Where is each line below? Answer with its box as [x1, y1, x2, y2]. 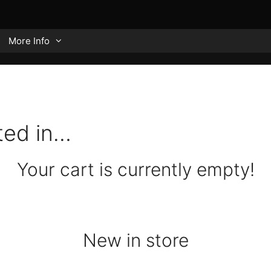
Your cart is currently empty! [16, 158, 255, 180]
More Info [8, 35, 50, 47]
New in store [82, 229, 189, 251]
